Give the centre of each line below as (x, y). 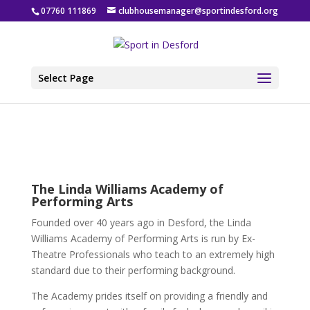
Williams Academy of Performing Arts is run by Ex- (143, 238)
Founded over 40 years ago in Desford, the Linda (141, 222)
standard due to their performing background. (133, 270)
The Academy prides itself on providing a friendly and (149, 295)
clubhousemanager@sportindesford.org (199, 11)
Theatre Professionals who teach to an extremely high (153, 254)
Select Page (65, 77)
